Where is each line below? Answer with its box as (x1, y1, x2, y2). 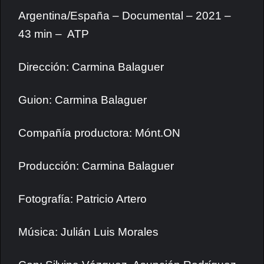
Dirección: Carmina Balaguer (18, 61, 164, 73)
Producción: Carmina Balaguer (18, 160, 174, 172)
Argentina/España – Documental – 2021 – (18, 9, 231, 22)
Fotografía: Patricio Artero (18, 193, 147, 205)
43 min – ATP (18, 28, 89, 40)
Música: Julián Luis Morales (18, 226, 159, 238)
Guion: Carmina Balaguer (18, 94, 147, 106)
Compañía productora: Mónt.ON (18, 127, 180, 139)
